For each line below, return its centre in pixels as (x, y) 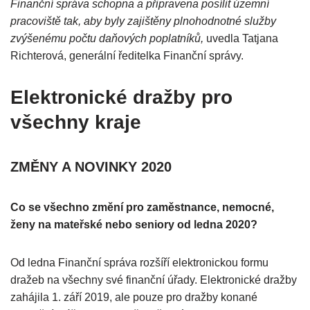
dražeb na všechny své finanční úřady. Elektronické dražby (154, 280)
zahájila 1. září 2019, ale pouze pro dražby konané (134, 298)
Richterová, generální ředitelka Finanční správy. (127, 56)
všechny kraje (76, 122)
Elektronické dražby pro (121, 98)
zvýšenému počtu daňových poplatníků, (107, 39)
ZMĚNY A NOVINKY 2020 (91, 167)
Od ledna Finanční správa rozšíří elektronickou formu (139, 263)
